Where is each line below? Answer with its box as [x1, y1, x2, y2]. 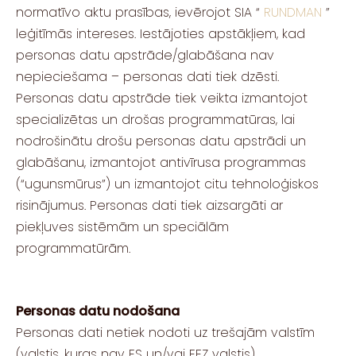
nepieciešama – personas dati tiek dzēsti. [16, 67, 279, 86]
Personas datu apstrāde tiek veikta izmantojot [16, 88, 308, 107]
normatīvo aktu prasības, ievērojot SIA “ [16, 2, 264, 21]
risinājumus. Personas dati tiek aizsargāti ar [16, 195, 283, 215]
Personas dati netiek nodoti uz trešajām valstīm [16, 323, 315, 342]
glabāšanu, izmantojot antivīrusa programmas [16, 153, 306, 172]
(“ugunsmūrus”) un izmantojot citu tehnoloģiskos [16, 174, 319, 193]
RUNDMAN [264, 2, 322, 21]
